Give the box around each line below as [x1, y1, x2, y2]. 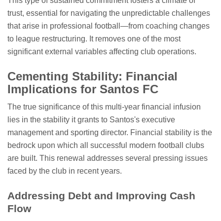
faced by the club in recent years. [7, 167, 122, 176]
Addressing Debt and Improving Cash [7, 190, 195, 202]
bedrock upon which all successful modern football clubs [7, 141, 204, 150]
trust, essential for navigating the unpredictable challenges [7, 9, 210, 18]
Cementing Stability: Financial [7, 70, 178, 83]
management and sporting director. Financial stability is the [7, 128, 212, 137]
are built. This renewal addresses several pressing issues [7, 154, 208, 163]
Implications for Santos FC [7, 82, 158, 96]
